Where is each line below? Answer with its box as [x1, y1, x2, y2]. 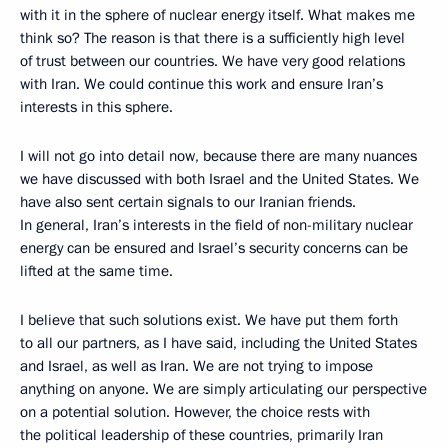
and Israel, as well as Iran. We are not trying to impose [20, 356, 373, 377]
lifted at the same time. [20, 261, 173, 282]
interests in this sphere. [20, 97, 173, 118]
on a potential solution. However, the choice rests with [20, 402, 370, 423]
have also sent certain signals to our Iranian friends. [20, 192, 356, 213]
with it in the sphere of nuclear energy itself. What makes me [20, 5, 415, 26]
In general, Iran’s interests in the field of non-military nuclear [20, 215, 413, 236]
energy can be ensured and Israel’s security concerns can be [20, 238, 408, 259]
